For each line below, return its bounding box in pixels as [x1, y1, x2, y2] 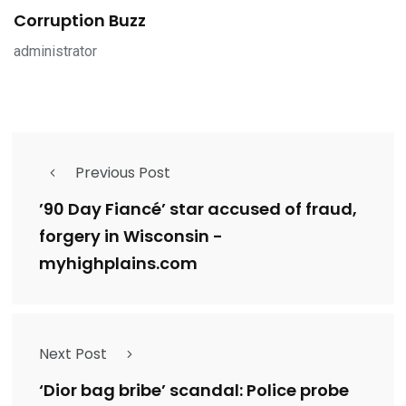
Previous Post [75, 162, 170, 184]
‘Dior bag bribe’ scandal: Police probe [39, 379, 349, 402]
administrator [14, 43, 97, 61]
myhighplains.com [39, 252, 198, 275]
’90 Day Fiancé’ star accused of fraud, [39, 198, 357, 221]
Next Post [39, 343, 107, 365]
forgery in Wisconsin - [39, 225, 223, 248]
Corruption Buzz [14, 9, 146, 33]
